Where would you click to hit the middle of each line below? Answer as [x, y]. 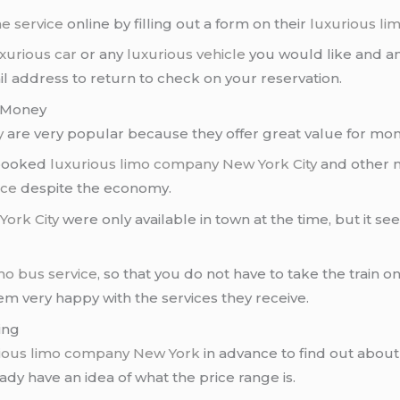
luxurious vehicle [187, 54]
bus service [58, 274]
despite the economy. [95, 188]
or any [102, 54]
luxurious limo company [135, 164]
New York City [270, 164]
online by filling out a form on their [187, 23]
